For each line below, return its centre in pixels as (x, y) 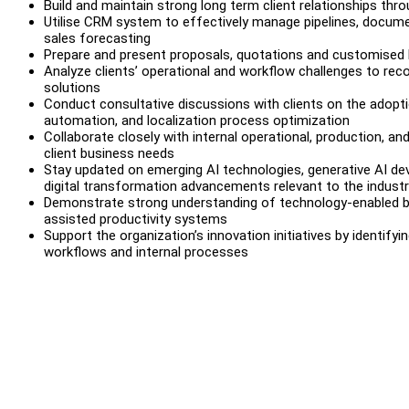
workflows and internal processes (146, 252)
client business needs (109, 153)
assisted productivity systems (136, 219)
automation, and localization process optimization (197, 120)
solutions (72, 87)
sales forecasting (97, 38)
